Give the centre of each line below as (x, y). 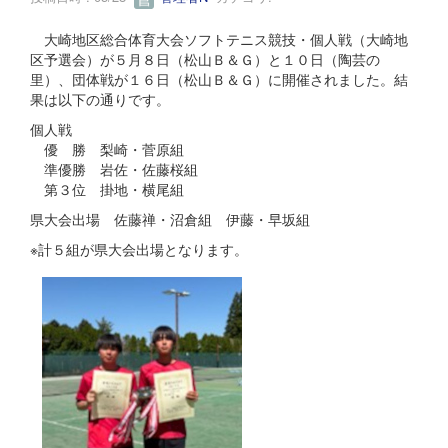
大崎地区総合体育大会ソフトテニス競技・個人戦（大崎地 (219, 38)
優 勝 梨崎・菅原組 (107, 148)
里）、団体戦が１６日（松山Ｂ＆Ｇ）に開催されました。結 (219, 78)
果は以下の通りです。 (100, 98)
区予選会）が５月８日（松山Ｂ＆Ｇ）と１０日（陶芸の (205, 58)
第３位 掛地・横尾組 (107, 188)
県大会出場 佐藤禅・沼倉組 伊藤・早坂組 (177, 218)
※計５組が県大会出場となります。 (139, 248)
